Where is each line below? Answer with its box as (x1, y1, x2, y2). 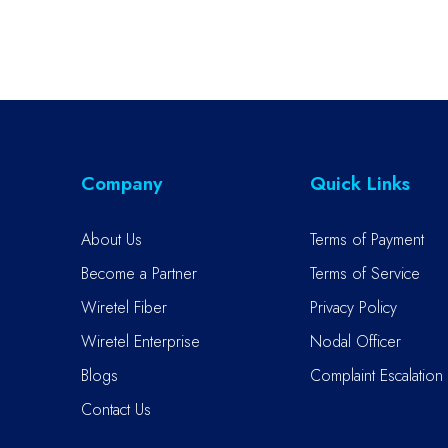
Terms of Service (309, 261, 420, 285)
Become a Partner (81, 261, 197, 285)
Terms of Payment (309, 227, 424, 251)
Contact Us (81, 397, 151, 421)
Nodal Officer (309, 329, 401, 353)
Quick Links (309, 169, 410, 197)
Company (81, 169, 162, 197)
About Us (81, 227, 142, 251)
